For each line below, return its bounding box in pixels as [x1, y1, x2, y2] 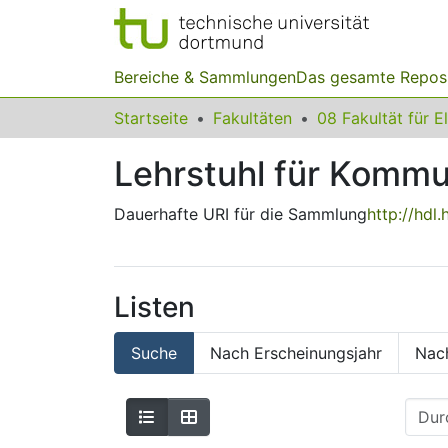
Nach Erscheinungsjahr [210, 343, 382, 363]
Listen [114, 290, 195, 324]
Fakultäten [213, 108, 292, 128]
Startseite [114, 108, 188, 128]
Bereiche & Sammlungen [114, 67, 296, 87]
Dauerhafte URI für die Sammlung [114, 204, 367, 224]
